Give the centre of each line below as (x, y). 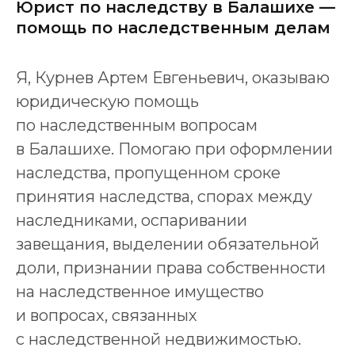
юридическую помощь (107, 101)
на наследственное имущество (140, 292)
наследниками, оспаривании (132, 220)
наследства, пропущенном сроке (148, 173)
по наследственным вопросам (137, 125)
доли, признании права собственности (171, 268)
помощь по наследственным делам (173, 28)
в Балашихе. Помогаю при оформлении (174, 149)
